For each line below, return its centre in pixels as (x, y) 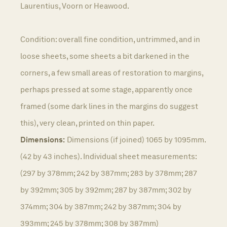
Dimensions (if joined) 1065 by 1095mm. (136, 139)
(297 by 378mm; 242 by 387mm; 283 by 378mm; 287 (109, 173)
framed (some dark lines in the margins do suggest (109, 106)
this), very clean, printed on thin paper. (87, 123)
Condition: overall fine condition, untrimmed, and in (110, 39)
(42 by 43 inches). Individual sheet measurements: (108, 156)
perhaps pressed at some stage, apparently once (106, 89)
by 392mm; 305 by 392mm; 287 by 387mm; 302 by (106, 190)
